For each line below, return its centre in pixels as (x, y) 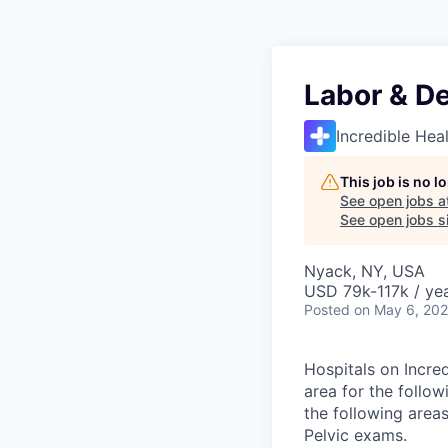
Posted (327, 309)
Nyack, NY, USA (364, 271)
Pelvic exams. (355, 435)
